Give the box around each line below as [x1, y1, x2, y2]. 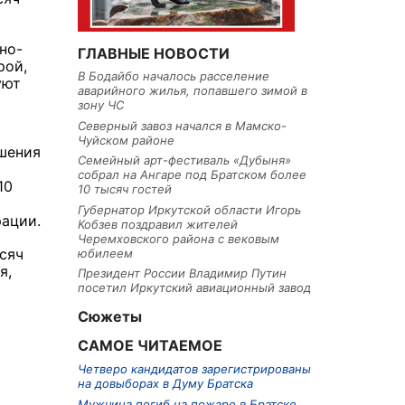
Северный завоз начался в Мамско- [78, 118, 287, 133]
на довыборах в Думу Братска [78, 376, 253, 391]
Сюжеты [78, 307, 142, 326]
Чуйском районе [78, 132, 174, 147]
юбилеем [78, 245, 133, 260]
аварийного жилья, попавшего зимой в [78, 83, 307, 99]
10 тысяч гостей [78, 182, 172, 197]
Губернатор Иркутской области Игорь [78, 202, 301, 217]
